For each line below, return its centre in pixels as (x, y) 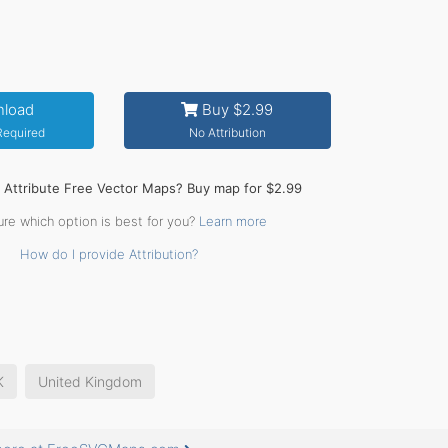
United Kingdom (90, 381)
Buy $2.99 (236, 109)
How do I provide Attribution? (108, 254)
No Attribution (227, 132)
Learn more (232, 221)
